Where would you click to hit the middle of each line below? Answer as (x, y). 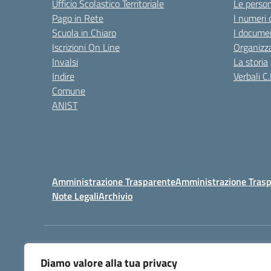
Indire (63, 76)
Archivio (116, 196)
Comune (69, 91)
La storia (251, 62)
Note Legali (75, 196)
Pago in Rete (78, 18)
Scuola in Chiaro (84, 33)
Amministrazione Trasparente (114, 181)
